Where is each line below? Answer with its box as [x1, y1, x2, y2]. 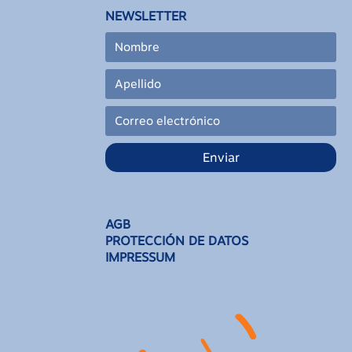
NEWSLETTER [105, 8, 187, 24]
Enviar [202, 150, 240, 166]
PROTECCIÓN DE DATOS [105, 233, 249, 248]
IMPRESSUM [105, 249, 176, 265]
